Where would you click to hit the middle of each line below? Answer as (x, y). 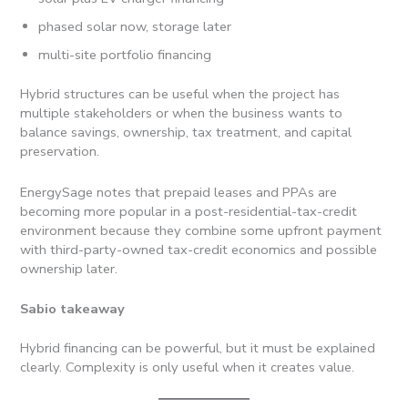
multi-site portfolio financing (125, 55)
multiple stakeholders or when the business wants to (182, 113)
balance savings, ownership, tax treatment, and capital (186, 133)
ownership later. (73, 268)
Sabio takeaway (73, 308)
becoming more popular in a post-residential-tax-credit (189, 211)
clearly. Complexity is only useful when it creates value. (188, 367)
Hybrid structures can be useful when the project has (180, 94)
